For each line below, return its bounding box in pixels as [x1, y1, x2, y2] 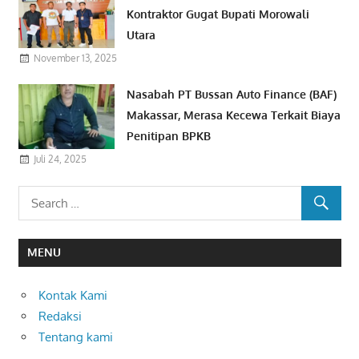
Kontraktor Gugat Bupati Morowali [127, 7, 310, 22]
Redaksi [38, 308, 82, 324]
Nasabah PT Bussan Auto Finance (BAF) [127, 87, 337, 102]
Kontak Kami [38, 287, 107, 303]
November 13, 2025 [33, 51, 117, 64]
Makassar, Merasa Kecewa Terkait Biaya [127, 108, 341, 123]
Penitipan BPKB [127, 129, 212, 143]
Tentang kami [38, 329, 113, 345]
